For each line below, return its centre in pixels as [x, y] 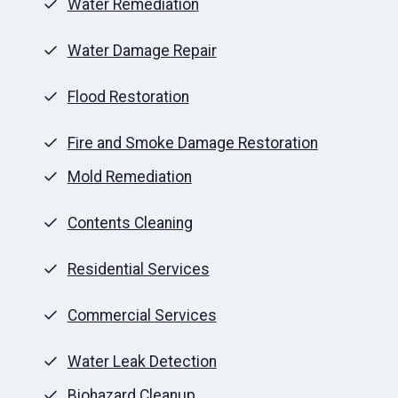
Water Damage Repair [142, 51]
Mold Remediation [129, 177]
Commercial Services [142, 316]
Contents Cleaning [130, 223]
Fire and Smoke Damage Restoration [192, 143]
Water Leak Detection [142, 362]
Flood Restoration [128, 97]
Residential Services [138, 270]
